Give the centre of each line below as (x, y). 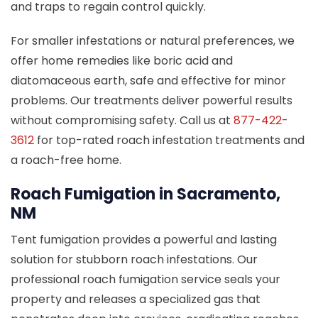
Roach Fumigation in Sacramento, (146, 194)
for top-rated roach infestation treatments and (169, 140)
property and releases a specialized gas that (136, 299)
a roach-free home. (66, 160)
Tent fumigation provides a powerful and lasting (144, 239)
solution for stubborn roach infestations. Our (134, 259)
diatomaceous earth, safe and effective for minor (148, 80)
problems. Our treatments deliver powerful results (152, 100)
